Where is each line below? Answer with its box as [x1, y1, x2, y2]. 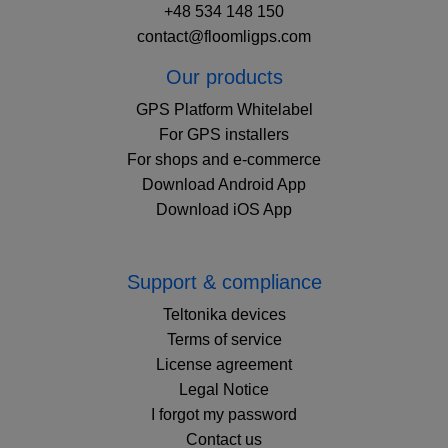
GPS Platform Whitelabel [135, 101, 313, 118]
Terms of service [166, 331, 282, 348]
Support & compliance [126, 271, 322, 293]
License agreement [156, 356, 292, 373]
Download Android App [142, 176, 306, 193]
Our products [165, 66, 283, 88]
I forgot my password [151, 406, 297, 423]
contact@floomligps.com [137, 28, 311, 45]
